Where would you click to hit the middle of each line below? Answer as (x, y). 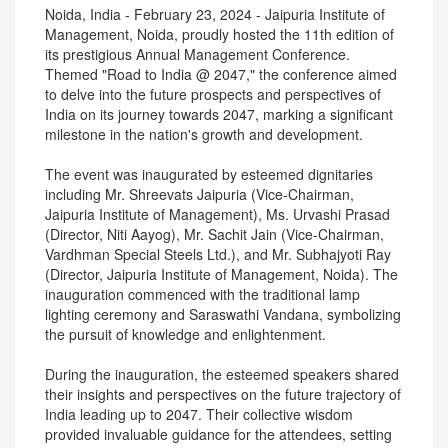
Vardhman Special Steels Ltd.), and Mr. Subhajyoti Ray (218, 254)
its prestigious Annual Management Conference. (197, 54)
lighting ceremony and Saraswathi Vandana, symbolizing (223, 314)
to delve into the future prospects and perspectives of (213, 94)
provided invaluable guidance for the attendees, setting (218, 434)
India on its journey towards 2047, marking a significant (219, 114)
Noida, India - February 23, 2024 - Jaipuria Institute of (215, 14)
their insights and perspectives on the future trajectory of (223, 394)
